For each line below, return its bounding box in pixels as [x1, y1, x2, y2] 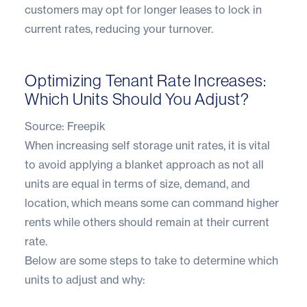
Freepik [67, 119, 106, 133]
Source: [25, 119, 67, 133]
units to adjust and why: [25, 272, 145, 286]
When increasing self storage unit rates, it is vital [25, 138, 270, 152]
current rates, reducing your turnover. [25, 21, 213, 36]
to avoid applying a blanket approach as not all [25, 157, 264, 171]
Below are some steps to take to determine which [25, 253, 278, 267]
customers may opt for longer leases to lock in [25, 2, 262, 16]
